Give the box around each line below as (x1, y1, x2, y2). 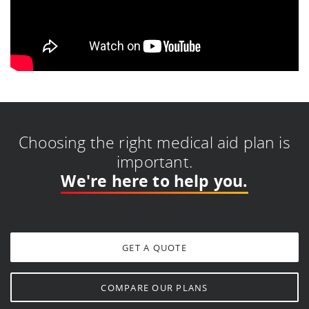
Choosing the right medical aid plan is (19, 132, 290, 154)
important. (117, 151, 192, 173)
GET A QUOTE (122, 241, 187, 255)
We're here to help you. (61, 170, 248, 192)
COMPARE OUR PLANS (101, 281, 208, 295)
